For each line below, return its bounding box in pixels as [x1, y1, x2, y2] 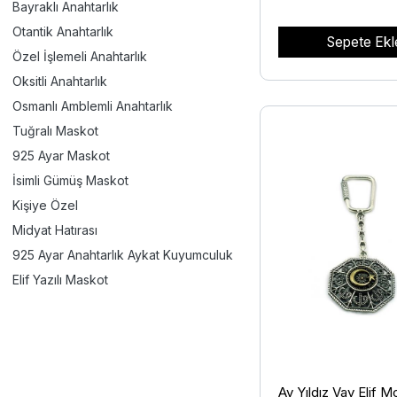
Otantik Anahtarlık [12, 23, 113, 39]
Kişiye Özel [12, 197, 78, 213]
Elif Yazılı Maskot [12, 271, 108, 287]
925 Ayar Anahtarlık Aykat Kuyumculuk [12, 246, 233, 262]
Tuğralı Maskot [12, 122, 98, 138]
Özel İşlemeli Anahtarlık [12, 48, 147, 64]
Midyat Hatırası [12, 222, 97, 237]
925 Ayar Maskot [12, 147, 110, 163]
